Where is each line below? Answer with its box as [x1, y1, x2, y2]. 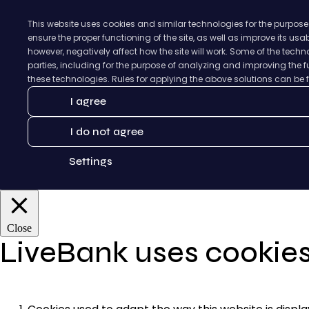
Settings [69, 154, 112, 168]
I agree [70, 94, 106, 108]
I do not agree [70, 125, 143, 139]
